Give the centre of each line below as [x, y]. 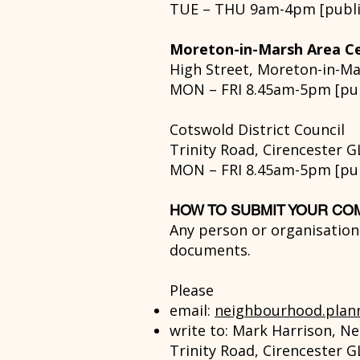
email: [192, 310]
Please [192, 290]
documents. [210, 250]
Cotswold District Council [257, 129]
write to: [201, 330]
